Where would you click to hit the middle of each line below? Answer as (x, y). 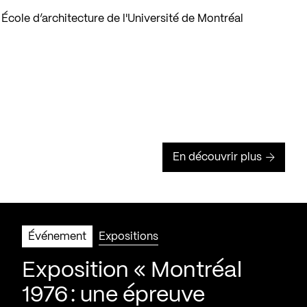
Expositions (128, 236)
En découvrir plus (217, 157)
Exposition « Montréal (132, 270)
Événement (57, 236)
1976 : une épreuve (113, 295)
